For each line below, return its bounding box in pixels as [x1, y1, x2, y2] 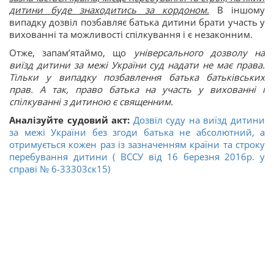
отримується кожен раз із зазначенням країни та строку [9, 138, 265, 151]
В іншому [209, 4, 265, 17]
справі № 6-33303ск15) [9, 163, 110, 176]
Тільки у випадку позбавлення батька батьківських [9, 71, 265, 84]
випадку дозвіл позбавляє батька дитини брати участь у [9, 16, 265, 29]
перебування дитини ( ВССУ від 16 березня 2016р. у [9, 150, 265, 163]
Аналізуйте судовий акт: [9, 114, 133, 127]
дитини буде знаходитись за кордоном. [9, 4, 209, 17]
